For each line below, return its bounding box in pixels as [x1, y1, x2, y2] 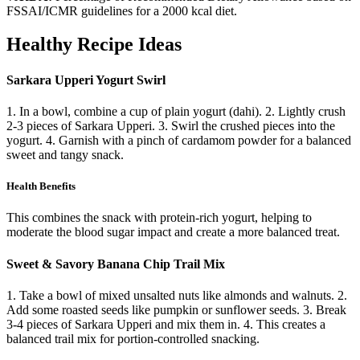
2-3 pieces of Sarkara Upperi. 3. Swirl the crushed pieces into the [6, 119, 335, 133]
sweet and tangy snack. [6, 148, 124, 162]
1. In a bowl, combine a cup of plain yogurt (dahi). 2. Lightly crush [6, 104, 346, 118]
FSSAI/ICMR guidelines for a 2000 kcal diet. [6, 3, 237, 18]
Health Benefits [6, 180, 76, 193]
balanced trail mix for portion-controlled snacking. [6, 331, 260, 346]
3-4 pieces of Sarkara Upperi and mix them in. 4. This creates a [6, 317, 325, 331]
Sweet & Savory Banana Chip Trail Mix [6, 256, 225, 271]
